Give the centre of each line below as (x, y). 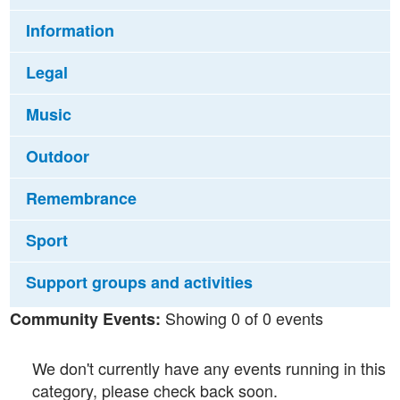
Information (70, 30)
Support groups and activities (139, 282)
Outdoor (57, 156)
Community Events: (85, 318)
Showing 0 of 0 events (242, 317)
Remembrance (81, 198)
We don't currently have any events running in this (208, 367)
